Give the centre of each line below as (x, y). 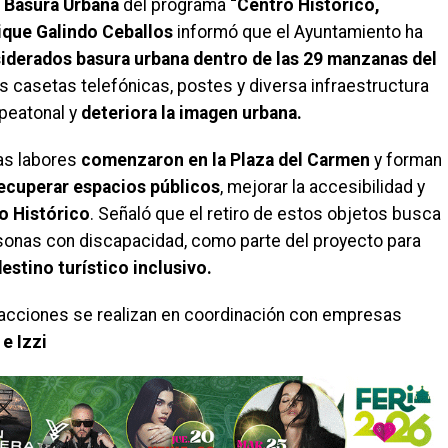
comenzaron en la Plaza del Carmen (225, 160)
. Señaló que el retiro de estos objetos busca (265, 214)
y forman (406, 160)
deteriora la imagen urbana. (191, 113)
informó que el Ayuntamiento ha (298, 32)
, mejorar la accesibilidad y (322, 187)
